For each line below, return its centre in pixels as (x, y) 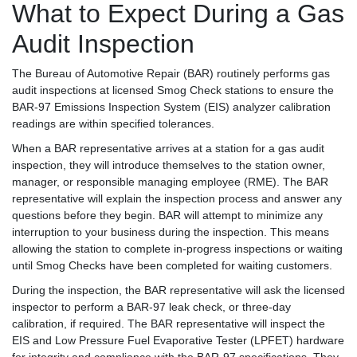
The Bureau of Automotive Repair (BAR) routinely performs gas (171, 73)
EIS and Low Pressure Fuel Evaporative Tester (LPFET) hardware (178, 340)
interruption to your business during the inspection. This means (171, 231)
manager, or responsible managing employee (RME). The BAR (170, 181)
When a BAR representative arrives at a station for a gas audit (168, 148)
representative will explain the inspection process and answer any (177, 198)
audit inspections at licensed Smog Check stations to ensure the (173, 90)
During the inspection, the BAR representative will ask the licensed (178, 290)
